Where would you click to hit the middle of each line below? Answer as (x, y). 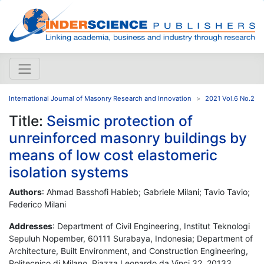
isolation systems (69, 172)
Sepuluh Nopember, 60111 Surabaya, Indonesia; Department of (131, 238)
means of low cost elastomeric (113, 155)
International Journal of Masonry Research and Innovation (100, 98)
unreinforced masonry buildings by (128, 138)
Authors (25, 192)
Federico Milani (37, 204)
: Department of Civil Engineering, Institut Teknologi (151, 226)
